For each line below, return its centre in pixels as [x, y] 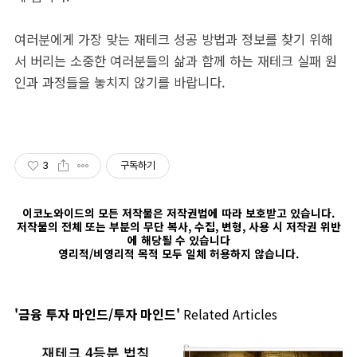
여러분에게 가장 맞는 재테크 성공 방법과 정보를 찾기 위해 [174, 39]
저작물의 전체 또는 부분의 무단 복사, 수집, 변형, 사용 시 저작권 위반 [178, 226]
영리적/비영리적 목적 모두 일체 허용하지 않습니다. [178, 253]
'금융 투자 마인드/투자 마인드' [97, 314]
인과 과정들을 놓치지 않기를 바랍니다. [120, 82]
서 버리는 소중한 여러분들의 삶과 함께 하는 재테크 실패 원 [176, 61]
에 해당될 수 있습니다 [178, 240]
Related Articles [229, 314]
